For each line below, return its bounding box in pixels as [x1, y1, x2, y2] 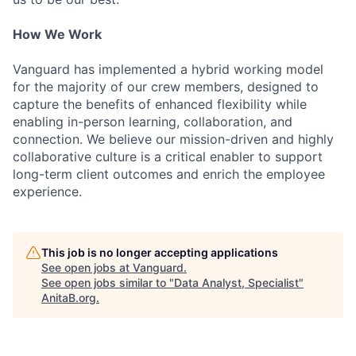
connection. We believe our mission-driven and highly [13, 131, 334, 147]
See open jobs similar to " [41, 276, 174, 289]
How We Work [13, 26, 102, 42]
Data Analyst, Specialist [174, 276, 299, 289]
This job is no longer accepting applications [41, 246, 278, 259]
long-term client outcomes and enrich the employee [13, 166, 325, 182]
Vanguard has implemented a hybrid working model [13, 61, 323, 77]
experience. [13, 184, 82, 199]
